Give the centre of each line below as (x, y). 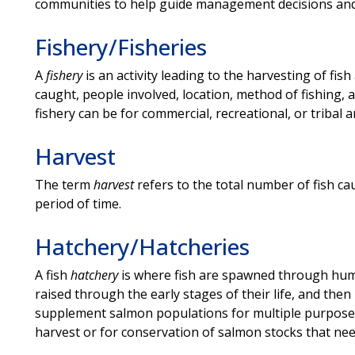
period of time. (78, 203)
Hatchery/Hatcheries (142, 246)
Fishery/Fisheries (120, 46)
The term (62, 184)
